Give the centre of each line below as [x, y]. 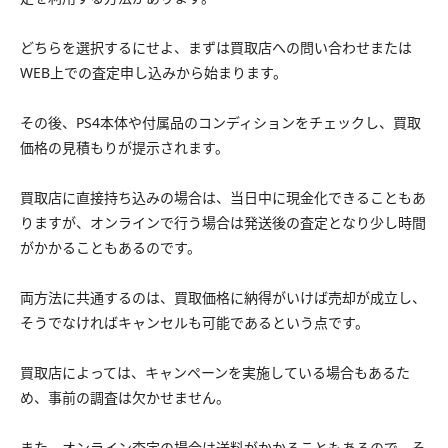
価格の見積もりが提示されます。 [124, 148]
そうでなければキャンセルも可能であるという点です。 [194, 323]
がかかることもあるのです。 [110, 248]
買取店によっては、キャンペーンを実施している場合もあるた [215, 373]
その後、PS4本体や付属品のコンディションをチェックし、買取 [220, 123]
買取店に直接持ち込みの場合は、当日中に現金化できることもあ [223, 198]
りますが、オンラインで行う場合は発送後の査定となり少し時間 [223, 223]
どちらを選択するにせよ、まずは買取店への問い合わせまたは [216, 48]
